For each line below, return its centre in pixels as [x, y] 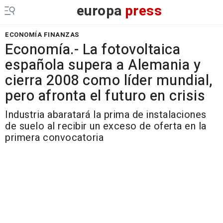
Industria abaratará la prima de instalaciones [106, 115]
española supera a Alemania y [103, 65]
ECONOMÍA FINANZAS [42, 35]
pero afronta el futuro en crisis [105, 96]
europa [99, 11]
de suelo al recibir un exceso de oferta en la [106, 126]
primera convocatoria [54, 138]
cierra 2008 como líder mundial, [109, 81]
